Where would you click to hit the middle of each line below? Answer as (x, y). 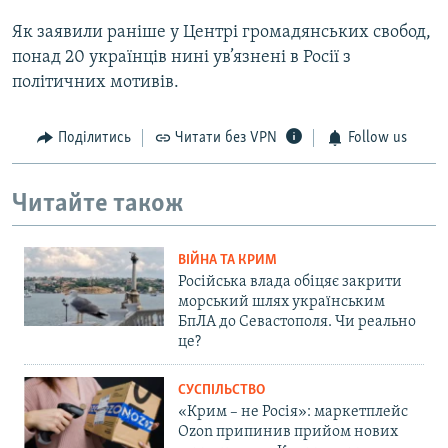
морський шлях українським (281, 302)
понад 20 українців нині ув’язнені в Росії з (181, 58)
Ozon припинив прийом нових (288, 432)
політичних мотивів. (95, 83)
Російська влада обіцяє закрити (290, 282)
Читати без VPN (226, 138)
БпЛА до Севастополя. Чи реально (297, 322)
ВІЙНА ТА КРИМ (227, 261)
